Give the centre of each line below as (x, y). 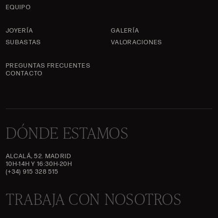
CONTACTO (24, 74)
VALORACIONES (137, 43)
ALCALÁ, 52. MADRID (39, 156)
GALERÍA (125, 31)
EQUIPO (18, 8)
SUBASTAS (24, 43)
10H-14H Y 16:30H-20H (39, 164)
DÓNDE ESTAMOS (67, 132)
